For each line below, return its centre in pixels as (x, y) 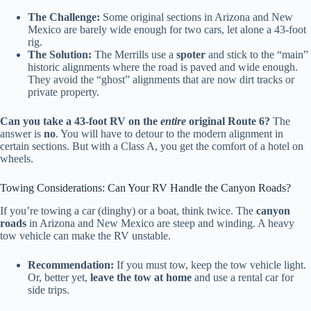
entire (173, 121)
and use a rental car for (243, 277)
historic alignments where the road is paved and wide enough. (163, 67)
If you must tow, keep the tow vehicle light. (210, 264)
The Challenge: (64, 17)
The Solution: (60, 55)
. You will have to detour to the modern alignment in (169, 134)
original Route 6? (228, 121)
